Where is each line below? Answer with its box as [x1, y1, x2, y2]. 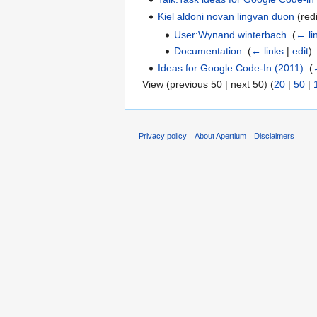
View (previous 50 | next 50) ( [142, 79, 274, 91]
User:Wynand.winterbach [173, 28, 287, 40]
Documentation [173, 45, 242, 57]
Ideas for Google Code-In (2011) [158, 62, 304, 74]
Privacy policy [139, 131, 187, 140]
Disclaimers [254, 131, 295, 140]
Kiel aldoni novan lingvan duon [158, 10, 295, 22]
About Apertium [195, 131, 247, 140]
